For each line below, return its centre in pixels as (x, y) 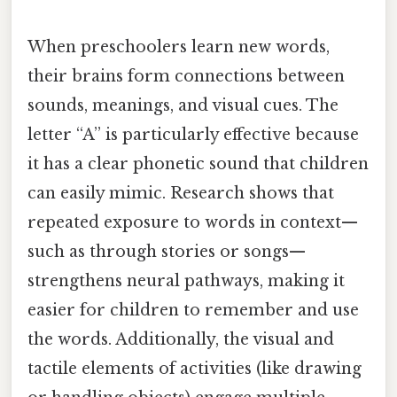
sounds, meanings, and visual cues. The (183, 105)
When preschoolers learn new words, (179, 47)
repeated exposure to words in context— (193, 222)
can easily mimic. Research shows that (181, 193)
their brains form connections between (186, 76)
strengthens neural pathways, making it (186, 280)
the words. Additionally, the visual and (181, 339)
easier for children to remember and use (193, 310)
